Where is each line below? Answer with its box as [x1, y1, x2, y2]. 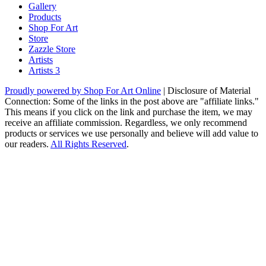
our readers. [5, 139, 50, 150]
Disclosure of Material [167, 85, 251, 96]
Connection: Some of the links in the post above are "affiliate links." [5, 96, 259, 107]
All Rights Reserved [50, 139, 126, 150]
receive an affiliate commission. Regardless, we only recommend [5, 118, 247, 128]
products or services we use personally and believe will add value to [5, 128, 258, 139]
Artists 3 [28, 65, 60, 76]
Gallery [28, 1, 56, 12]
